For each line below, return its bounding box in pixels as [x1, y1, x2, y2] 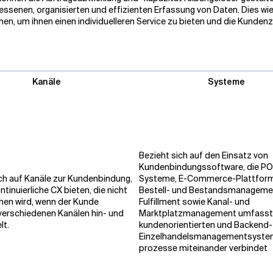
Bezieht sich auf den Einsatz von [139, 150, 268, 161]
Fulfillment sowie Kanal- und [139, 196, 250, 207]
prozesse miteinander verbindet [139, 243, 268, 253]
